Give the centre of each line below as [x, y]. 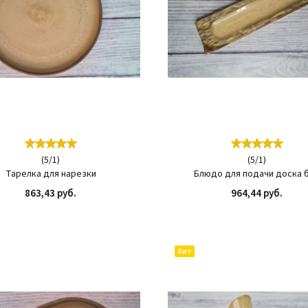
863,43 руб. [51, 194]
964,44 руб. [257, 194]
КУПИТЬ [101, 212]
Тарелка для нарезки [51, 174]
